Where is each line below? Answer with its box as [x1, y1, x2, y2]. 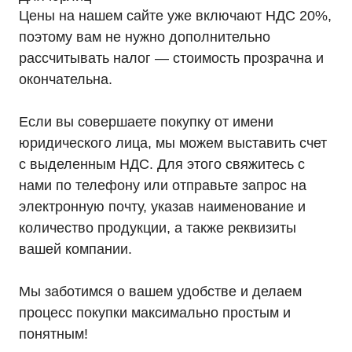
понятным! [19, 326, 88, 342]
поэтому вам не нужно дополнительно [19, 29, 270, 45]
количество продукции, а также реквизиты [19, 220, 296, 236]
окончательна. [19, 71, 112, 87]
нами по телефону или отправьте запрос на [19, 178, 306, 193]
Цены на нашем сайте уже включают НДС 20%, [19, 8, 332, 24]
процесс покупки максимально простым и [19, 305, 291, 321]
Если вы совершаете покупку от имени [19, 114, 273, 130]
